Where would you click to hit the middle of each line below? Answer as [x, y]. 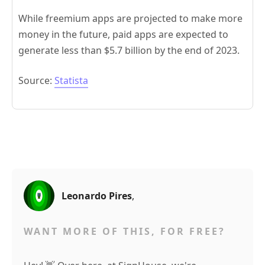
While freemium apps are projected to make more [130, 19]
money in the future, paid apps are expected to [123, 35]
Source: [36, 81]
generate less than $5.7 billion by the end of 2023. [129, 51]
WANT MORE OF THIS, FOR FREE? [125, 232]
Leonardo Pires [97, 196]
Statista [71, 81]
